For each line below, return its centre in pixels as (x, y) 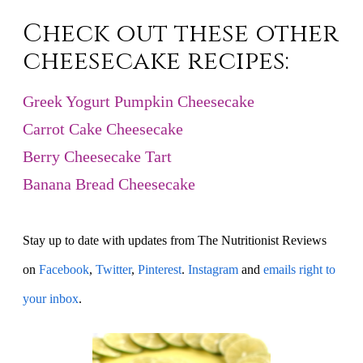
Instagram (213, 269)
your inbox (51, 298)
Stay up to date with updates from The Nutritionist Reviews (175, 240)
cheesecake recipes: (156, 61)
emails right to (299, 269)
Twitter (113, 269)
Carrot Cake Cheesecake (103, 128)
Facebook (64, 269)
